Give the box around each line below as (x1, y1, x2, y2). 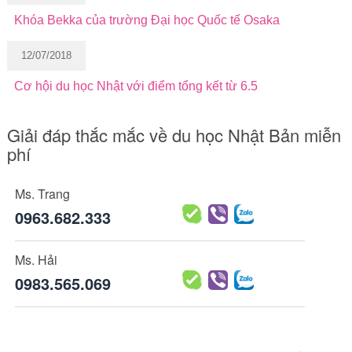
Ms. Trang (14, 184, 70, 203)
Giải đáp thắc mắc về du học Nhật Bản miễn (6, 122, 341, 147)
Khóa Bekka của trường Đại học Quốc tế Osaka (13, 13, 280, 27)
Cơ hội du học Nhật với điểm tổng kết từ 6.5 (13, 79, 258, 93)
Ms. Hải (14, 250, 57, 269)
